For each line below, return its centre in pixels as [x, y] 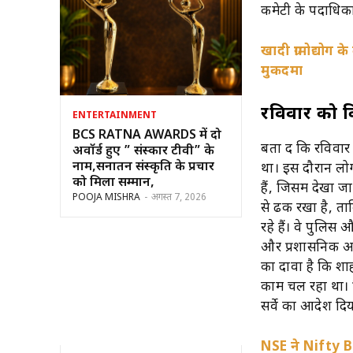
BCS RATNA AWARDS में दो [147, 136]
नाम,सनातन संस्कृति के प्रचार [143, 167]
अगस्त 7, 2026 [179, 197]
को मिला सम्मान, [113, 183]
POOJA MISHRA [106, 197]
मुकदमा [282, 71]
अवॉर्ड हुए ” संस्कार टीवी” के [143, 151]
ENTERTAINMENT [115, 115]
